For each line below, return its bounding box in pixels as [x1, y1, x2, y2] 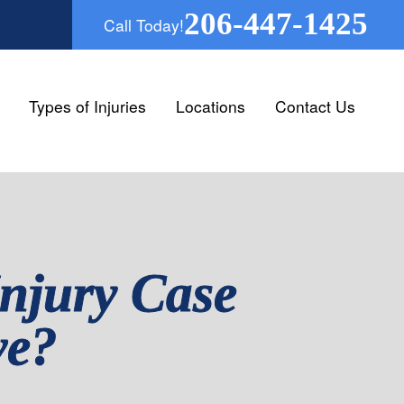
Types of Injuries [28, 94, 146, 117]
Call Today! [103, 13, 184, 36]
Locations [175, 94, 245, 117]
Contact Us [274, 94, 355, 117]
